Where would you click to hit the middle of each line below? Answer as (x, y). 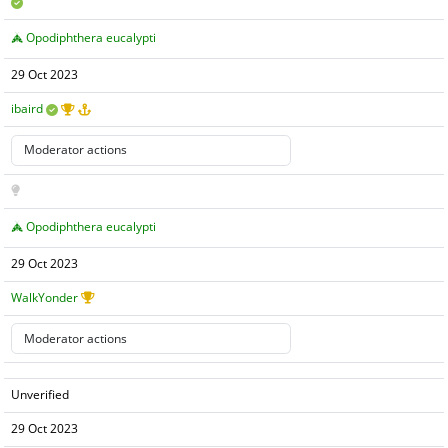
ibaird (27, 109)
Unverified (40, 395)
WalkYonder (45, 298)
